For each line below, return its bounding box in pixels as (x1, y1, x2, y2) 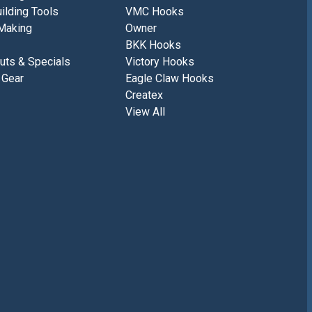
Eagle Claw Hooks (125, 72, 214, 86)
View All (125, 105, 165, 119)
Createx (125, 88, 163, 102)
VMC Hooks (125, 5, 184, 19)
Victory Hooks (125, 55, 194, 69)
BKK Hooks (125, 38, 181, 52)
